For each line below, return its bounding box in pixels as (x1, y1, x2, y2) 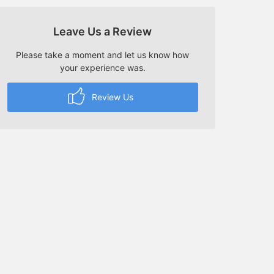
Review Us (89, 91, 133, 102)
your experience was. (59, 62, 146, 73)
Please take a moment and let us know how (16, 49, 190, 60)
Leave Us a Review (53, 24, 152, 38)
